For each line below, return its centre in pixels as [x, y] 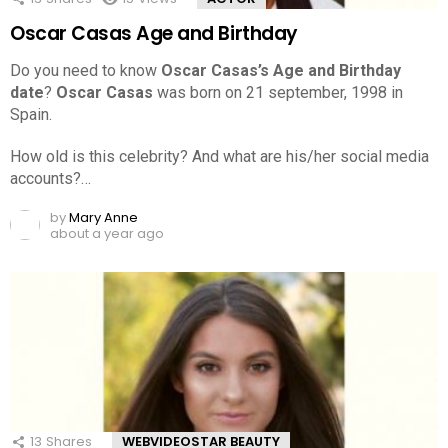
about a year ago [107, 233]
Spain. [31, 114]
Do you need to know [85, 70]
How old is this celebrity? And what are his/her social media [219, 156]
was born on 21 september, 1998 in [278, 92]
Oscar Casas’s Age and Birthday [281, 70]
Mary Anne [103, 217]
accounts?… [50, 178]
